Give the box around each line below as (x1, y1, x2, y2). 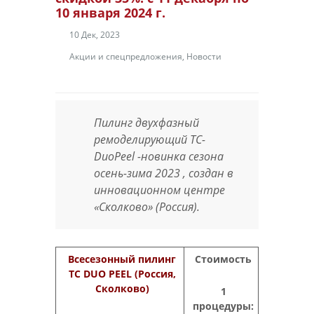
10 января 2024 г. (55, 4, 165, 21)
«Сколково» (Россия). (94, 199, 200, 214)
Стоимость (195, 252, 252, 266)
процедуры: (193, 299, 254, 313)
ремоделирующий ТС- (94, 132, 205, 147)
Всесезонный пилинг (68, 252, 176, 266)
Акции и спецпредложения (69, 50, 182, 62)
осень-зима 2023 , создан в (94, 165, 233, 181)
